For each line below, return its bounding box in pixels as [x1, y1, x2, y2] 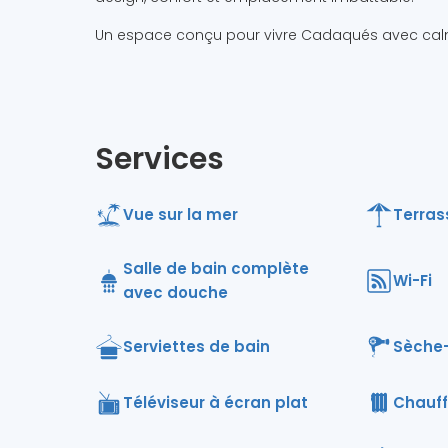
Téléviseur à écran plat [122, 392, 308, 413]
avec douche [122, 282, 228, 303]
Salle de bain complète [122, 258, 309, 279]
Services [94, 138, 224, 180]
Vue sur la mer [122, 204, 238, 225]
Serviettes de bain [122, 336, 270, 357]
